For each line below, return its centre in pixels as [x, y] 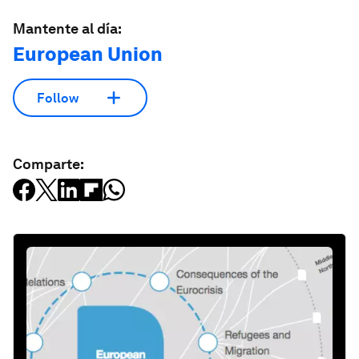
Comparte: [48, 164]
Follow [58, 98]
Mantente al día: [67, 28]
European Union [88, 54]
